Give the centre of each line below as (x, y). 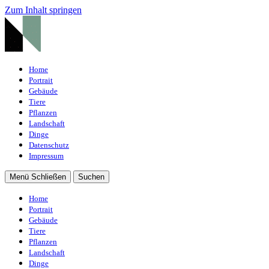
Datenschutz (49, 145)
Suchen (91, 177)
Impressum (46, 156)
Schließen (49, 177)
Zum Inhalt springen (43, 10)
